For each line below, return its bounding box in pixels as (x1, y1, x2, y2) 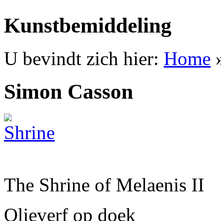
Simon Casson (4, 79, 133, 103)
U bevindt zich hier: (4, 47, 164, 69)
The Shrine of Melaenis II (4, 174, 204, 195)
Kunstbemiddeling (4, 13, 172, 37)
